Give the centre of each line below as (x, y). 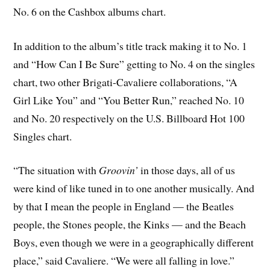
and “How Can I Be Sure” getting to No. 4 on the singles (134, 64)
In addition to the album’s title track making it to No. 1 (130, 46)
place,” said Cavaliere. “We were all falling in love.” (124, 261)
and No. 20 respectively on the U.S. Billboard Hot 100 (129, 118)
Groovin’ (119, 170)
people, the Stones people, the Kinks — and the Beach (130, 224)
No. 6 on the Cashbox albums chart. (90, 11)
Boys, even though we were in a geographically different (134, 243)
